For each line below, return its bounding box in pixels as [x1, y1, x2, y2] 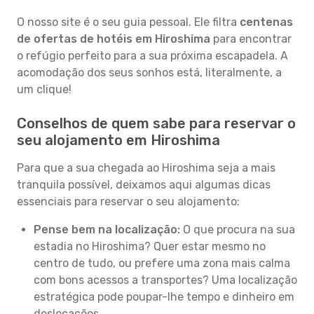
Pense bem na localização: [34, 223, 180, 236]
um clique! [17, 83, 71, 96]
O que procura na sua [180, 223, 295, 236]
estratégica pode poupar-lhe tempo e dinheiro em [34, 290, 294, 303]
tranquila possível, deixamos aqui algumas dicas [17, 178, 271, 191]
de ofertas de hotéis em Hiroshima [17, 32, 210, 46]
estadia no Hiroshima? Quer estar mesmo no [34, 240, 266, 253]
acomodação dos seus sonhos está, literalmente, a [17, 66, 282, 79]
